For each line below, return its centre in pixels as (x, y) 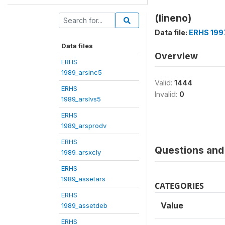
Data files (77, 45)
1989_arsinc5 (82, 72)
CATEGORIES (179, 186)
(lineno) (173, 18)
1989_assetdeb (84, 205)
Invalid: (167, 94)
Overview (176, 56)
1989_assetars (83, 179)
